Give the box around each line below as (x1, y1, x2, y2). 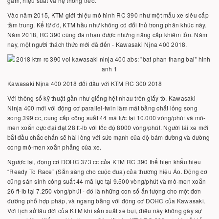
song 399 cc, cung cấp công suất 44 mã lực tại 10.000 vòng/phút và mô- (7, 113, 206, 122)
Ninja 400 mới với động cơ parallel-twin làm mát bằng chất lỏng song (7, 104, 197, 112)
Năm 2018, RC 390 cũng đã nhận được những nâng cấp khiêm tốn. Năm (7, 30, 207, 39)
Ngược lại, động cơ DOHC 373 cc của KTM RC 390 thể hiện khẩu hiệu (7, 157, 201, 166)
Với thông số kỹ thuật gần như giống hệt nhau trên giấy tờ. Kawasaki (7, 94, 196, 102)
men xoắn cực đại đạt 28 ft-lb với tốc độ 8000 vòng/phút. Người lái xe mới (7, 123, 209, 131)
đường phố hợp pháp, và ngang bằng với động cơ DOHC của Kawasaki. (7, 197, 205, 205)
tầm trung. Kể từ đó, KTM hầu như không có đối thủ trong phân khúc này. (7, 21, 207, 29)
